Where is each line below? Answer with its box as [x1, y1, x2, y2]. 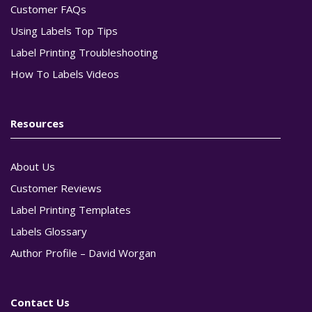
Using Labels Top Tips [10, 23, 118, 38]
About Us [10, 159, 55, 173]
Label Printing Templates [10, 202, 131, 217]
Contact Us [10, 295, 70, 309]
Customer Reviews [10, 180, 102, 195]
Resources [10, 116, 64, 130]
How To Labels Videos [10, 66, 119, 81]
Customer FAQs [10, 1, 86, 16]
